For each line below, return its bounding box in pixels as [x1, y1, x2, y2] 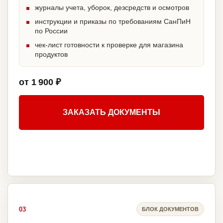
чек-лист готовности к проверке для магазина [35, 41, 183, 49]
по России [35, 27, 68, 35]
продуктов [35, 50, 68, 59]
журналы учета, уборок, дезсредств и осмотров [35, 3, 189, 12]
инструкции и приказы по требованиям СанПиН [35, 17, 191, 26]
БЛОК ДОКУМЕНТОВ [142, 206, 199, 212]
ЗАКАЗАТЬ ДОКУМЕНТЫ [63, 108, 160, 117]
